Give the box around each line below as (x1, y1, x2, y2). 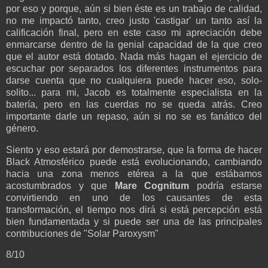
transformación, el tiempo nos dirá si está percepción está (6, 204, 262, 215)
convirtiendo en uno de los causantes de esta (6, 192, 262, 203)
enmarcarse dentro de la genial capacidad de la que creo (6, 39, 262, 50)
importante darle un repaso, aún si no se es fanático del (6, 111, 262, 121)
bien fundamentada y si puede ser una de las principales (6, 216, 262, 227)
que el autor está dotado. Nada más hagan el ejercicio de (6, 51, 262, 62)
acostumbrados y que (6, 180, 115, 191)
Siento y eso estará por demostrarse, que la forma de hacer (6, 144, 262, 155)
